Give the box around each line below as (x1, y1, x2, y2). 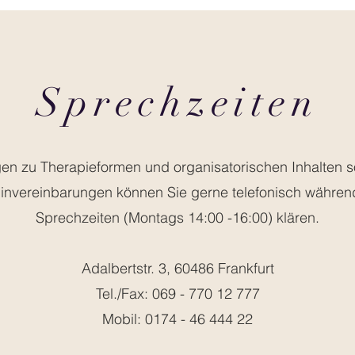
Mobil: (102, 310, 145, 328)
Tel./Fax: (95, 284, 152, 303)
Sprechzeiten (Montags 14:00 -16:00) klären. (36, 208, 319, 227)
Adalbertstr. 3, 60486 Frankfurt (81, 259, 274, 277)
